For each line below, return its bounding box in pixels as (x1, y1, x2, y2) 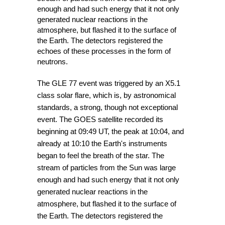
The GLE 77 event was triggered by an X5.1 (37, 79, 180, 87)
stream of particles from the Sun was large (37, 163, 176, 172)
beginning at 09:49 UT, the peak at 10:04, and (37, 127, 184, 136)
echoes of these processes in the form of (37, 47, 171, 55)
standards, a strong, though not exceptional (37, 103, 178, 111)
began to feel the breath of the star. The (37, 151, 164, 160)
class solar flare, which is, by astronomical (37, 91, 176, 99)
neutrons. (37, 57, 68, 66)
